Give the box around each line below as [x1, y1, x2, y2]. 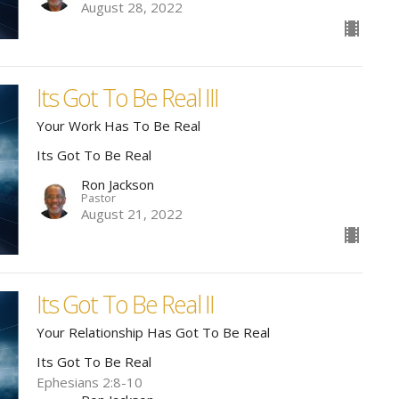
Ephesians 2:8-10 [36, 373, 142, 392]
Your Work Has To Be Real [36, 116, 200, 134]
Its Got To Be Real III [36, 80, 219, 114]
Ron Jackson [80, 175, 154, 194]
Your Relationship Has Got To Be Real [36, 323, 270, 342]
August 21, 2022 [80, 205, 183, 224]
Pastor [80, 190, 116, 207]
